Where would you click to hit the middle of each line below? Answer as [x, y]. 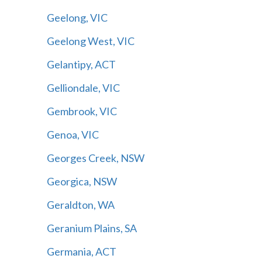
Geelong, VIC [77, 17]
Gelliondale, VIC [83, 87]
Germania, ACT [81, 251]
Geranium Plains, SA [92, 228]
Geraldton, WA [80, 204]
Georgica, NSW [82, 181]
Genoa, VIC [73, 134]
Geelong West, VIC [90, 41]
